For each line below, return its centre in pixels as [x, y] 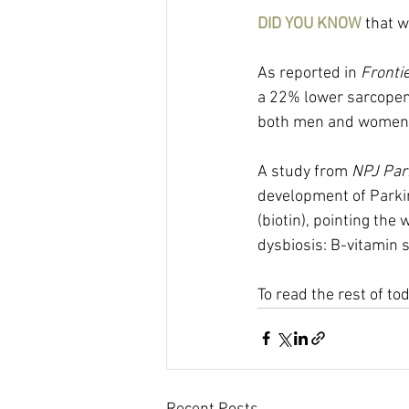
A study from [304, 172]
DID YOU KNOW [311, 24]
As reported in [309, 73]
